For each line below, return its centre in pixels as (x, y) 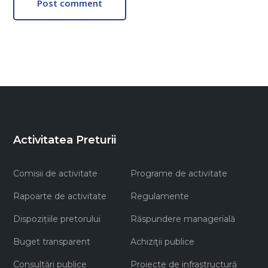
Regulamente (160, 197)
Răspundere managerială (183, 219)
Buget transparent (52, 242)
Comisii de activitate (55, 174)
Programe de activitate (179, 174)
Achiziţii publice (162, 242)
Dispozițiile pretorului (57, 219)
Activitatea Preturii (65, 140)
